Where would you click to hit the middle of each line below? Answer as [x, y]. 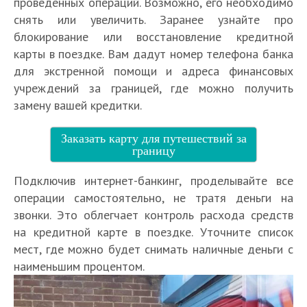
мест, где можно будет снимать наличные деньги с [153, 249]
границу [153, 150]
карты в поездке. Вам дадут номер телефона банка [153, 54]
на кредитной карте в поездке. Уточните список [153, 232]
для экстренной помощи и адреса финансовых [153, 71]
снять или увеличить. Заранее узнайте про [153, 20]
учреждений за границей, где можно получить [153, 88]
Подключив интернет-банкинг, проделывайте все [153, 181]
